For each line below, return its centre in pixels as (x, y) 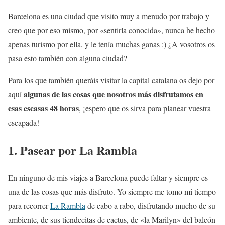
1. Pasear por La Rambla (73, 150)
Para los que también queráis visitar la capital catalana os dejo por (111, 80)
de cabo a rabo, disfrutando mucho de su (150, 205)
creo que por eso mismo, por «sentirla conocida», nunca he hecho (111, 30)
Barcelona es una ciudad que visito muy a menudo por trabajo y (109, 16)
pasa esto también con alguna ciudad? (68, 58)
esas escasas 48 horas (43, 108)
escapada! (24, 122)
